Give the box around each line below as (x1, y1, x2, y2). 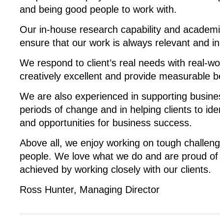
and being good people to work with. (20, 4, 177, 15)
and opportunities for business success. (20, 117, 192, 128)
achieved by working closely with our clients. (20, 164, 211, 175)
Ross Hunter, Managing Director (20, 184, 160, 195)
